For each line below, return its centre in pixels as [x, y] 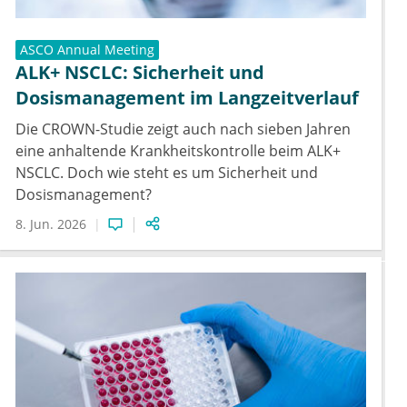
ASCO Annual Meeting [87, 50]
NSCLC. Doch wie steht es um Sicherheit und [167, 173]
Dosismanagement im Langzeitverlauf [187, 98]
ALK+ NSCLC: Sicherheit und [140, 73]
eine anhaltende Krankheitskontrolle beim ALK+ [178, 151]
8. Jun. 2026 [51, 224]
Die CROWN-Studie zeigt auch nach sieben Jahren [183, 129]
